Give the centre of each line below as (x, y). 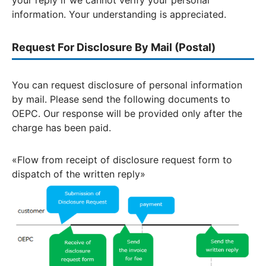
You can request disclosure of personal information (127, 85)
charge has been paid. (61, 128)
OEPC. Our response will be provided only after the (127, 113)
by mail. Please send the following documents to (121, 99)
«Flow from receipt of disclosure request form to (122, 160)
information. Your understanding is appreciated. (119, 14)
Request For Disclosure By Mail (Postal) (114, 47)
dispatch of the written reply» (79, 174)
